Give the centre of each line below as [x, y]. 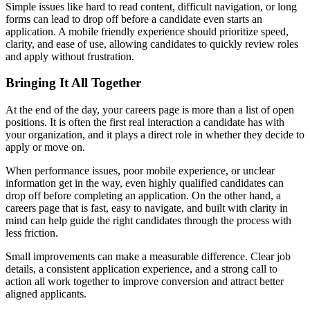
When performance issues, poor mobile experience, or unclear [140, 170]
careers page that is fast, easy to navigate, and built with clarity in [147, 208]
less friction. [32, 232]
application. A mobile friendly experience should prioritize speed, [147, 31]
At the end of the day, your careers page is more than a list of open [150, 109]
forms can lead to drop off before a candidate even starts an [134, 19]
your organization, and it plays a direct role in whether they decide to [155, 134]
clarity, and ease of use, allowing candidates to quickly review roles [152, 44]
